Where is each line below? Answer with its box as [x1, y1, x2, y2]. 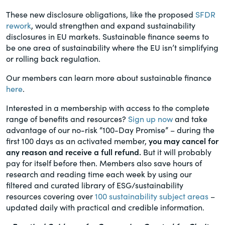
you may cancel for [149, 135, 218, 147]
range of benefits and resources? [6, 113, 128, 125]
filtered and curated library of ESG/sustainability [6, 179, 183, 191]
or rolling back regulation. [6, 53, 100, 64]
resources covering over [6, 190, 95, 202]
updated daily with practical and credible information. [6, 201, 204, 213]
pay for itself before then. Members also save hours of [6, 157, 202, 169]
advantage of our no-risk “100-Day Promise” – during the [6, 124, 214, 136]
